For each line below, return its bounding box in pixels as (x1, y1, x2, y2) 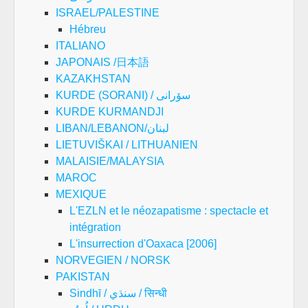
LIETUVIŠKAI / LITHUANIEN (56, 138, 198, 151)
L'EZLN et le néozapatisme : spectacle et (69, 204, 268, 217)
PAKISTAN (56, 270, 110, 283)
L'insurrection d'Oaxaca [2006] (69, 237, 217, 250)
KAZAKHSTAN (56, 72, 131, 85)
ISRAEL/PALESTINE (56, 6, 159, 19)
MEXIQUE (56, 188, 107, 200)
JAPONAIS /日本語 (56, 56, 149, 68)
